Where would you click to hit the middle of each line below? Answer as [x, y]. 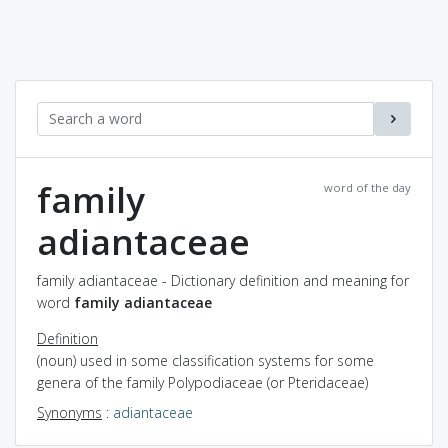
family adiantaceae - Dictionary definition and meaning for [223, 280]
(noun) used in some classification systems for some [205, 360]
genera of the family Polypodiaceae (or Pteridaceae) [202, 382]
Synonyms [69, 412]
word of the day [367, 187]
